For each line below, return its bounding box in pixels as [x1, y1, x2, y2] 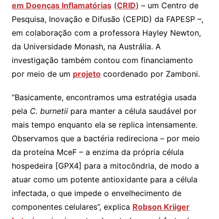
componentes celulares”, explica [11, 201, 132, 212]
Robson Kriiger [132, 201, 190, 212]
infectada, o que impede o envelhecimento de [11, 188, 181, 198]
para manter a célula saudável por [67, 106, 197, 116]
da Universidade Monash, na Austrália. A [11, 41, 161, 51]
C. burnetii [29, 106, 68, 116]
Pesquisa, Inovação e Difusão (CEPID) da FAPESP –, [11, 14, 203, 24]
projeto [72, 68, 101, 79]
